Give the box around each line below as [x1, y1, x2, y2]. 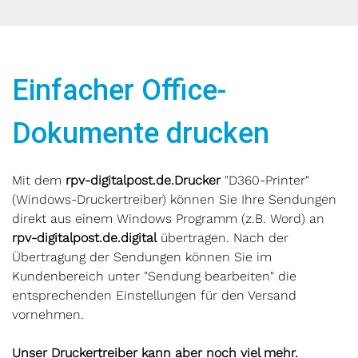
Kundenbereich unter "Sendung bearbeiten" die [12, 268, 296, 284]
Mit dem [12, 173, 66, 188]
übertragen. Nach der [157, 230, 288, 245]
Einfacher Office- [12, 74, 226, 107]
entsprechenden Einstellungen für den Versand [12, 288, 296, 303]
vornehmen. [12, 307, 84, 322]
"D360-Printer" [221, 173, 309, 188]
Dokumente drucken [12, 117, 269, 150]
